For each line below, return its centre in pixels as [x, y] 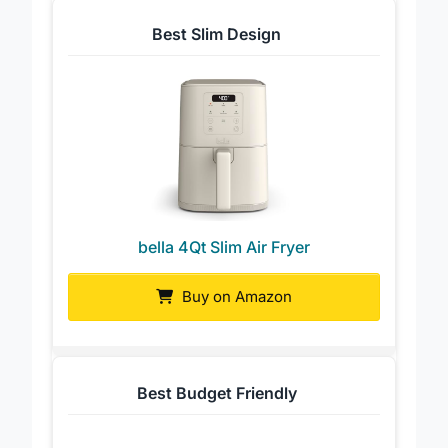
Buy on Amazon [235, 314]
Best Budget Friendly [216, 410]
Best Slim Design [216, 51]
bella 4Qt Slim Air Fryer [224, 264]
